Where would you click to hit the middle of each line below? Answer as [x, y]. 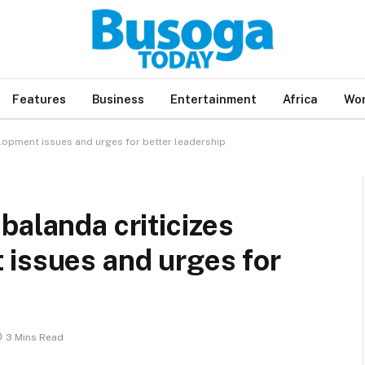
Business [118, 99]
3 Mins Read [35, 338]
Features [39, 99]
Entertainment [213, 99]
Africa [300, 99]
